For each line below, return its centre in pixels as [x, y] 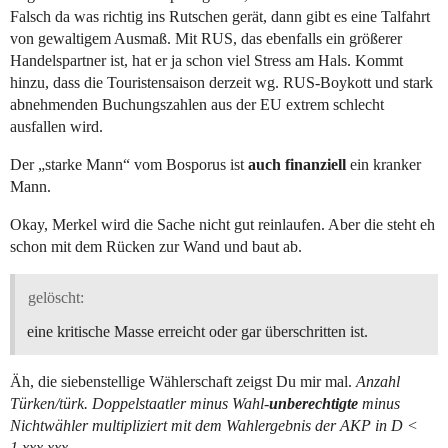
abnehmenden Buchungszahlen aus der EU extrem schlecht [197, 105]
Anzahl [378, 381]
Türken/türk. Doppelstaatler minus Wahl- [139, 403]
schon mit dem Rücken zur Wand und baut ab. [156, 247]
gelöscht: [55, 297]
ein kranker [383, 165]
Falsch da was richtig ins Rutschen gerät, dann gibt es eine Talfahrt [220, 17]
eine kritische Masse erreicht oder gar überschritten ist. [197, 331]
